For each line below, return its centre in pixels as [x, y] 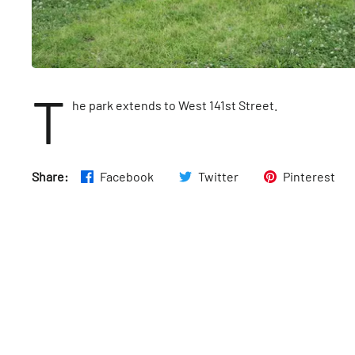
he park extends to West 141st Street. [175, 105]
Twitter [218, 176]
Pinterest [309, 176]
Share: [50, 176]
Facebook [127, 176]
